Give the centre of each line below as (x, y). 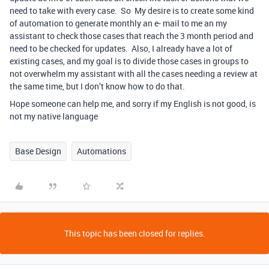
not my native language (54, 116)
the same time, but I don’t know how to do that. (99, 86)
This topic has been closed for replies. (134, 233)
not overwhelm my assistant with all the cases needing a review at (134, 74)
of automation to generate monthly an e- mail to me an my (118, 23)
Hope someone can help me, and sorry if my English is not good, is (133, 104)
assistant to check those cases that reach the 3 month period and (131, 36)
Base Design (38, 151)
